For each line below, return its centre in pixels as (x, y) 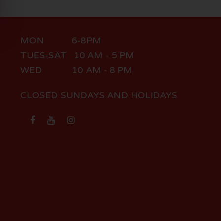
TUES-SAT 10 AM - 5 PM (77, 55)
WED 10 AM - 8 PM (76, 70)
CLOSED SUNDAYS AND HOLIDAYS (99, 95)
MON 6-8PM (60, 40)
